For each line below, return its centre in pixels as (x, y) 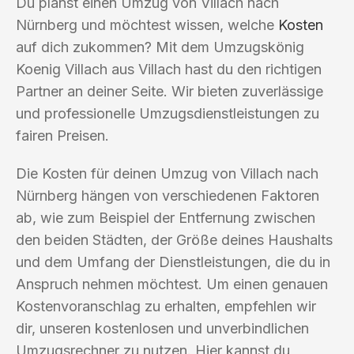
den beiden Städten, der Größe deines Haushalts (174, 239)
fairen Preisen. (62, 135)
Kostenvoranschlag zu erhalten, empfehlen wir (166, 306)
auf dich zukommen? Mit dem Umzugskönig (160, 47)
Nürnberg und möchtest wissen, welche (147, 24)
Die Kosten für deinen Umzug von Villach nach (167, 173)
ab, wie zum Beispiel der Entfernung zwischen (166, 217)
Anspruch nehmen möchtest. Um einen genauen (172, 284)
